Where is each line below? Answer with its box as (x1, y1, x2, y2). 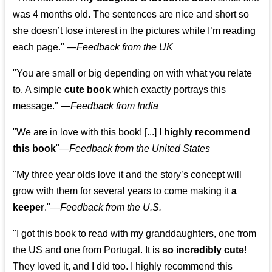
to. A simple (13, 84, 65, 95)
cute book (64, 84, 111, 95)
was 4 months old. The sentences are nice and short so (13, 9, 250, 20)
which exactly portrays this (110, 84, 226, 95)
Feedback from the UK (76, 42, 174, 53)
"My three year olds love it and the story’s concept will (13, 169, 242, 180)
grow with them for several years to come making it (13, 186, 232, 197)
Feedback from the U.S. (60, 202, 162, 213)
